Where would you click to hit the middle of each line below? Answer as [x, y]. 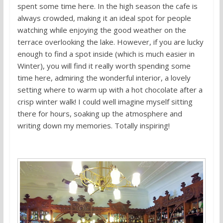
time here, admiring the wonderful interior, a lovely [104, 78]
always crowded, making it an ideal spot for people [104, 18]
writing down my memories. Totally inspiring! [93, 126]
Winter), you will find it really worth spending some [104, 66]
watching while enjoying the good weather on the [102, 30]
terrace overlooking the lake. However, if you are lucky [110, 42]
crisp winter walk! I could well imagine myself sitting [105, 102]
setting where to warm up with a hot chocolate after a [110, 90]
